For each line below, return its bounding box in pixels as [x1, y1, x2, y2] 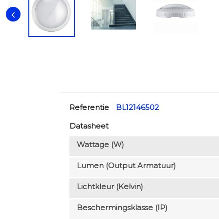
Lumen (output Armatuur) [76, 160, 176, 170]
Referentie [69, 102, 109, 112]
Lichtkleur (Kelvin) [76, 181, 143, 191]
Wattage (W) [76, 139, 124, 149]
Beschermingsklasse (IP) [76, 202, 168, 212]
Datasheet [69, 121, 109, 131]
